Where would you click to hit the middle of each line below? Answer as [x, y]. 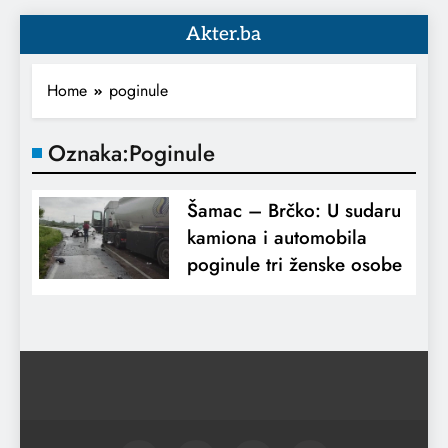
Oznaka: [88, 153]
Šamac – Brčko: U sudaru [293, 210]
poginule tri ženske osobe [294, 264]
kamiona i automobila [276, 237]
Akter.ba [224, 34]
